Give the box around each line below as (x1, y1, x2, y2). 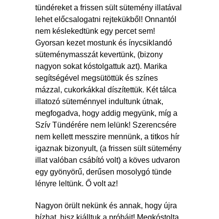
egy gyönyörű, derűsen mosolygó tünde (35, 167, 172, 176)
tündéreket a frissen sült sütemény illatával (35, 3, 182, 12)
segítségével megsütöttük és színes (35, 73, 158, 82)
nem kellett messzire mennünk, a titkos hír (35, 132, 179, 141)
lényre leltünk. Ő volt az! (35, 179, 122, 188)
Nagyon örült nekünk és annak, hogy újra (35, 201, 177, 210)
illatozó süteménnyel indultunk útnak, (35, 97, 163, 106)
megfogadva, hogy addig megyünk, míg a (35, 109, 177, 117)
